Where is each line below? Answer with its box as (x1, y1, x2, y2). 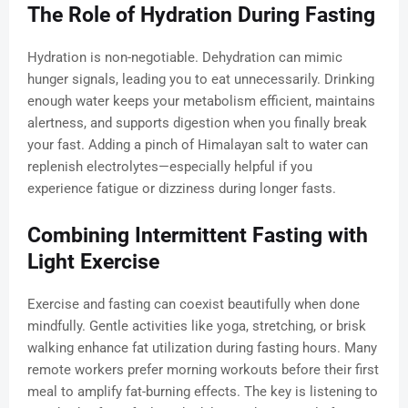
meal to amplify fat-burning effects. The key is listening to (27, 383, 378, 401)
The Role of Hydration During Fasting (27, 3, 375, 28)
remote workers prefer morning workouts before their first (27, 362, 379, 379)
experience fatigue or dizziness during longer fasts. (27, 180, 336, 198)
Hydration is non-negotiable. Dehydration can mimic (27, 49, 342, 66)
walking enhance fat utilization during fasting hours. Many (27, 340, 377, 357)
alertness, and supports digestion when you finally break (27, 115, 367, 132)
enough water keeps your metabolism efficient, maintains (27, 93, 375, 110)
